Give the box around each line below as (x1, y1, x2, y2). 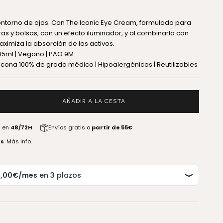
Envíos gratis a (48, 123, 91, 132)
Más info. (6, 137, 32, 146)
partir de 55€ (91, 123, 133, 132)
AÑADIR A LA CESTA (62, 98, 125, 105)
